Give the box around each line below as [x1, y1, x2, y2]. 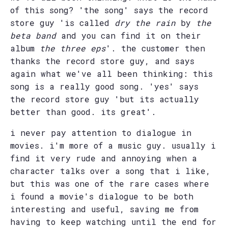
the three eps [40, 42, 106, 53]
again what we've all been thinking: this [10, 68, 213, 79]
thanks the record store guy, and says [10, 55, 194, 66]
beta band [10, 30, 56, 41]
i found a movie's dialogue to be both [10, 190, 193, 202]
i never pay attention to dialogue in [10, 127, 191, 138]
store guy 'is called [10, 17, 115, 28]
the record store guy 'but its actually [10, 93, 199, 104]
